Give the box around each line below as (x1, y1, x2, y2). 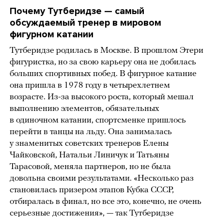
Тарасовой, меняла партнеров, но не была (10, 162, 171, 172)
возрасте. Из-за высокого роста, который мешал (10, 93, 194, 102)
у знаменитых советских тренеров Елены (10, 139, 169, 149)
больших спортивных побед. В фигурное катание (10, 69, 197, 79)
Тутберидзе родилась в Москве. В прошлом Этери (10, 46, 203, 56)
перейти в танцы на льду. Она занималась (10, 127, 172, 137)
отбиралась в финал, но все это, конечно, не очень (10, 197, 201, 207)
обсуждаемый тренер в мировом (10, 17, 161, 29)
